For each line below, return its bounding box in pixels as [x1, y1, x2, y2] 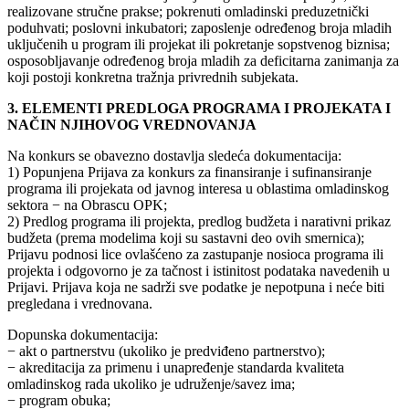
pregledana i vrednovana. [7, 296, 152, 312]
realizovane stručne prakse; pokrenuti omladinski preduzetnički [7, 4, 369, 20]
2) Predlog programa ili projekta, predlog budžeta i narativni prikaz [7, 214, 391, 230]
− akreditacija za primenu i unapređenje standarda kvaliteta [7, 360, 344, 376]
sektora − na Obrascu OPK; [7, 197, 167, 214]
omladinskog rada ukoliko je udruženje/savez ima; [7, 376, 295, 393]
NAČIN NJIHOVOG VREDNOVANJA [7, 117, 257, 133]
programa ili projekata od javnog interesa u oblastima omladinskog [7, 181, 389, 197]
